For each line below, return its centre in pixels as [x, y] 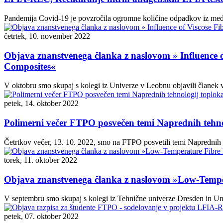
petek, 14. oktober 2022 [41, 104]
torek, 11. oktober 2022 [41, 160]
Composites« [30, 66]
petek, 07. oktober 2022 [41, 217]
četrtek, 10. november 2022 [47, 36]
